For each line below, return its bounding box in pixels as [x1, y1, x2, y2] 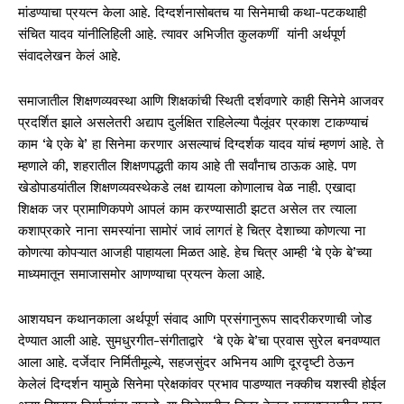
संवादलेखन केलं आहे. [18, 47, 121, 64]
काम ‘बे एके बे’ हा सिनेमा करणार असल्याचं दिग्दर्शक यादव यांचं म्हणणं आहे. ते [18, 135, 383, 152]
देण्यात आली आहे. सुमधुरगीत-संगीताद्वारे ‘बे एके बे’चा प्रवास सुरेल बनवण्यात [18, 332, 380, 349]
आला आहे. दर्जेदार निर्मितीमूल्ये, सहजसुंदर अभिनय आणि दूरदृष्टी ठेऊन [18, 353, 354, 371]
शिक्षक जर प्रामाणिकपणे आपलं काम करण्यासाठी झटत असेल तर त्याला [18, 200, 356, 217]
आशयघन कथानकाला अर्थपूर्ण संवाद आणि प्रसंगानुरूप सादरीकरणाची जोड [18, 310, 372, 327]
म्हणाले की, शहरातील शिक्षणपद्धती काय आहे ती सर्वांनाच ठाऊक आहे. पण [18, 157, 356, 174]
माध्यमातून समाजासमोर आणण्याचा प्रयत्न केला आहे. [18, 265, 265, 282]
